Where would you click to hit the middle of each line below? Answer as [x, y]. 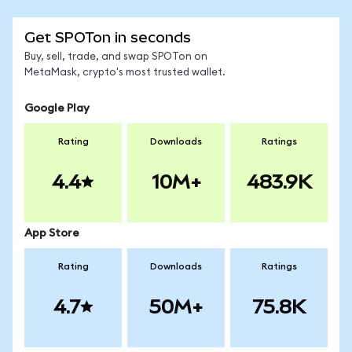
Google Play [57, 108]
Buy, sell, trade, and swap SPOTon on [116, 57]
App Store [52, 233]
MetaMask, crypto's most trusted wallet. [125, 73]
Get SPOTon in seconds [108, 37]
